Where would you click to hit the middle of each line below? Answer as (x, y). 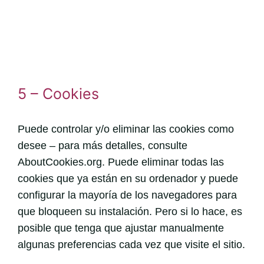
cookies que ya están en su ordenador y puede (128, 178)
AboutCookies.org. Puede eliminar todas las (121, 162)
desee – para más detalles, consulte (102, 145)
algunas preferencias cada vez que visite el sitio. (131, 244)
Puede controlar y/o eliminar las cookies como (126, 129)
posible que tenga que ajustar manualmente (121, 228)
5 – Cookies (58, 93)
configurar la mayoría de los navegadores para (127, 195)
